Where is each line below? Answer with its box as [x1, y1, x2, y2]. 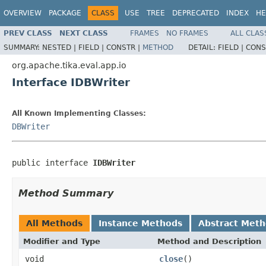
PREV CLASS [4, 28, 52, 37]
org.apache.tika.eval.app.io [12, 60, 126, 70]
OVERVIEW [4, 9, 42, 17]
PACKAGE [49, 9, 81, 17]
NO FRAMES [166, 28, 208, 37]
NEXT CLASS [59, 28, 108, 37]
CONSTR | [106, 43, 142, 52]
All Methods [26, 218, 83, 228]
